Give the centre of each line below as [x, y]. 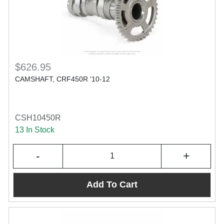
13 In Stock [35, 129]
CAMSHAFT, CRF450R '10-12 [62, 79]
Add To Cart [112, 185]
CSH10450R [38, 117]
